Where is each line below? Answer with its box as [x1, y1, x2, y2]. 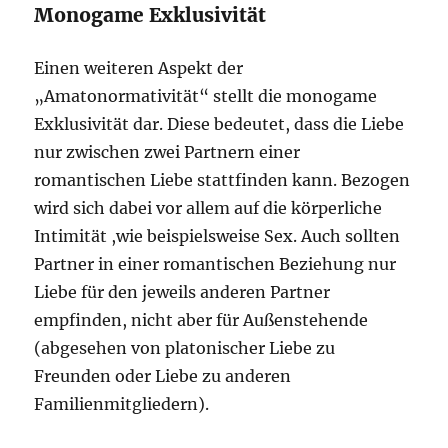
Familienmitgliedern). [34, 394, 210, 414]
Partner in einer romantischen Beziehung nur [34, 254, 397, 274]
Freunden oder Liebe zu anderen [34, 366, 292, 386]
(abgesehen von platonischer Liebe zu [34, 338, 336, 358]
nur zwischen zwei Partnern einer [34, 142, 301, 162]
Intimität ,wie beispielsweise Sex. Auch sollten [34, 226, 401, 246]
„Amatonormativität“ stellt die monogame [34, 86, 378, 106]
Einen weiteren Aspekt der [34, 58, 244, 78]
